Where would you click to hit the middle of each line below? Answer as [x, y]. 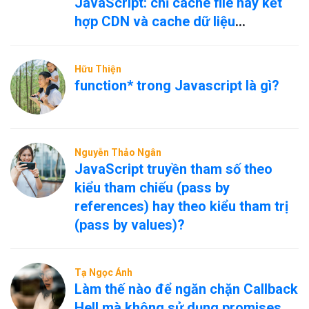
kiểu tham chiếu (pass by [152, 188]
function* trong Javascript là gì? [177, 86]
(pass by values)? [130, 225]
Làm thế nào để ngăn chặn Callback [186, 289]
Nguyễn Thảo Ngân [118, 152]
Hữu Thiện [98, 69]
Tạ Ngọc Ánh [103, 272]
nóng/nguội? [114, 40]
